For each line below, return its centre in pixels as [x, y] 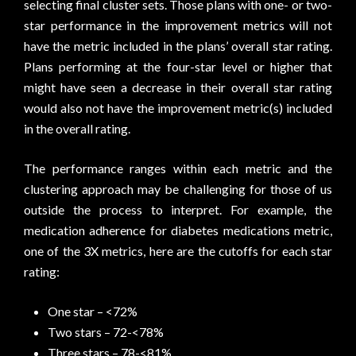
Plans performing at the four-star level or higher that [178, 66]
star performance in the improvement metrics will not [178, 25]
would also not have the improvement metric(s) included [178, 108]
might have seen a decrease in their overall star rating [178, 87]
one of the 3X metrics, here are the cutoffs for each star [178, 251]
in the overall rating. [77, 128]
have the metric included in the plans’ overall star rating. [178, 46]
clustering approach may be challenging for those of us [178, 189]
